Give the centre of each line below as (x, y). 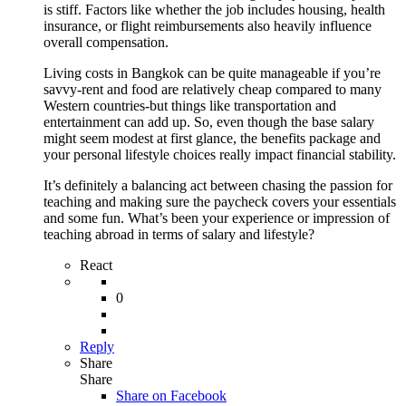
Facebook (198, 395)
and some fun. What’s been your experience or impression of (217, 217)
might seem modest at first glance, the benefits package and (212, 138)
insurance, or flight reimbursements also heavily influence (208, 25)
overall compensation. (106, 42)
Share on (143, 395)
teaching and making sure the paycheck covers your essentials (220, 201)
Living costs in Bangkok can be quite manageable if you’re (212, 72)
